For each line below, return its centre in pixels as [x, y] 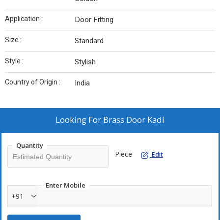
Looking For [79, 120]
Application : [24, 19]
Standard [89, 41]
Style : [14, 61]
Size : [13, 40]
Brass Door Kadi [134, 120]
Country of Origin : [33, 82]
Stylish [85, 62]
